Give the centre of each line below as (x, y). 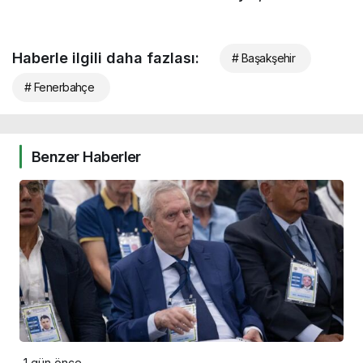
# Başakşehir (264, 58)
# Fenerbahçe (60, 87)
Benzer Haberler (86, 156)
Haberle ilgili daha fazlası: (106, 58)
